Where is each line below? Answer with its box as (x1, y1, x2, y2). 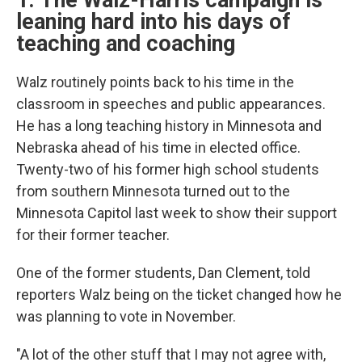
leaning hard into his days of (16, 9, 290, 35)
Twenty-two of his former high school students (16, 161, 319, 178)
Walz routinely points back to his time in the (16, 74, 294, 90)
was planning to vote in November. (16, 308, 236, 325)
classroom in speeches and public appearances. (16, 95, 326, 112)
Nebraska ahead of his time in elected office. (16, 139, 301, 156)
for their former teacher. (16, 226, 170, 243)
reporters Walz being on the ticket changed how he (16, 286, 342, 303)
